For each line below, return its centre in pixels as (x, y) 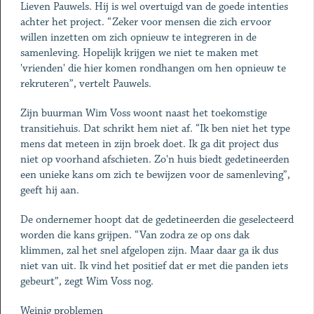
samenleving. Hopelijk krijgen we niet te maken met (139, 53)
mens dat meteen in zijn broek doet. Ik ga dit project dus (149, 144)
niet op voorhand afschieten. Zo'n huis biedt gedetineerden (155, 159)
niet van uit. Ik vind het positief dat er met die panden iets (154, 266)
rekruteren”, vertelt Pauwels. (86, 84)
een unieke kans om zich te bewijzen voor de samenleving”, (155, 175)
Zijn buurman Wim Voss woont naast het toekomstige (143, 113)
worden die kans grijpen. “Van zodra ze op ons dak (135, 235)
